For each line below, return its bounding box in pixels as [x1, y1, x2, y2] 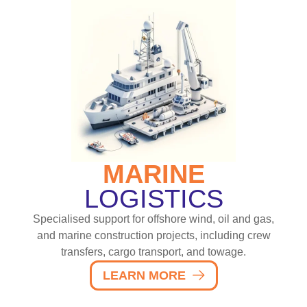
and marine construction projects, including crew [36, 229, 271, 241]
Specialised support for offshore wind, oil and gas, [33, 212, 274, 225]
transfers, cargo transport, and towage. [61, 245, 246, 258]
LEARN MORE [102, 268, 186, 282]
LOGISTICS [84, 184, 223, 213]
